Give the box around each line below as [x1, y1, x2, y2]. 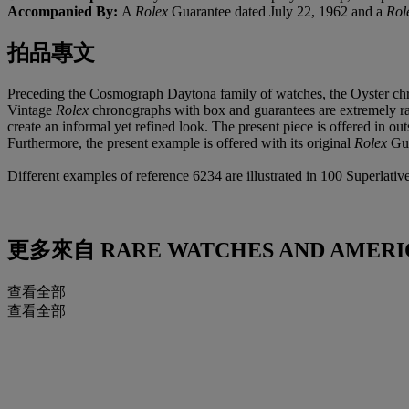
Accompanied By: [7, 3, 121, 19]
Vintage [7, 101, 56, 118]
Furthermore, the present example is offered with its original [7, 134, 354, 151]
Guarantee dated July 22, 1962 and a [172, 3, 386, 19]
